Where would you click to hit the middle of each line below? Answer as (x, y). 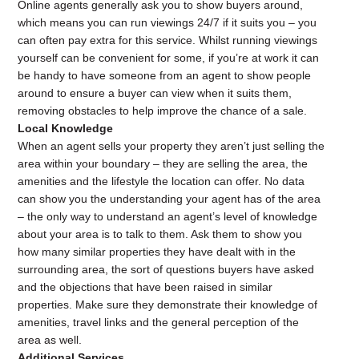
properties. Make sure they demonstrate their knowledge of (168, 305)
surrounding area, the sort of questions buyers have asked (166, 269)
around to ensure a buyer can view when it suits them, (155, 93)
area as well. (50, 340)
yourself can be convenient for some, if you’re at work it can (169, 58)
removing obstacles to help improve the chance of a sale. (163, 111)
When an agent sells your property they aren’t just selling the (171, 146)
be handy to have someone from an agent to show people (165, 75)
